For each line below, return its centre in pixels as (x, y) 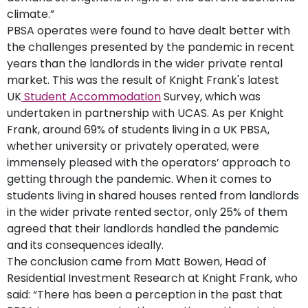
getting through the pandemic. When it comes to (139, 179)
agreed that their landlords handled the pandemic (143, 228)
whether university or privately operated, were (133, 146)
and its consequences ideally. (87, 245)
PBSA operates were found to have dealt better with (148, 30)
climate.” (31, 14)
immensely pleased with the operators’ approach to (149, 162)
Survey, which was (211, 96)
